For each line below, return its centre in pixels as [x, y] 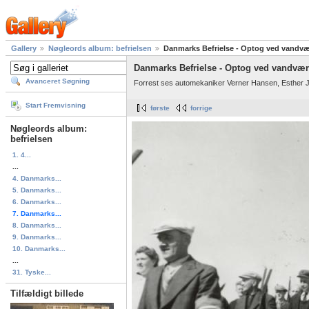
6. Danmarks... [37, 201]
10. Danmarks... [39, 248]
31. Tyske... [32, 272]
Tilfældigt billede [47, 293]
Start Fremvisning [56, 106]
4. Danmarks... [37, 178]
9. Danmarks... [37, 237]
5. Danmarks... [37, 190]
